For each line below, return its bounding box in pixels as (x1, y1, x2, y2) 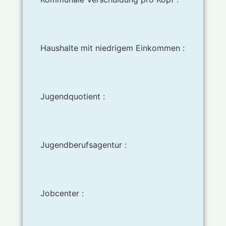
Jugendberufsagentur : (40, 140, 127, 150)
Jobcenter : (40, 188, 84, 199)
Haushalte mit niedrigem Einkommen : (40, 43, 185, 53)
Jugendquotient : (40, 91, 105, 102)
